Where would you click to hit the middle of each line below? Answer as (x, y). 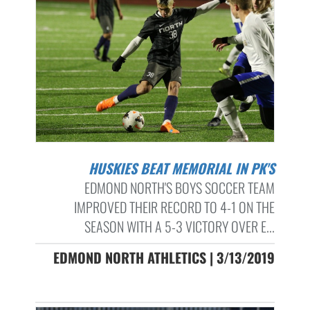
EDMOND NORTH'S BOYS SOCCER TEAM (179, 187)
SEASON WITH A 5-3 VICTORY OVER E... (179, 226)
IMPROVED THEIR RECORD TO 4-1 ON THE (174, 207)
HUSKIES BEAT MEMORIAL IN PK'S (185, 168)
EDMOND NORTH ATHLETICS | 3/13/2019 (164, 257)
